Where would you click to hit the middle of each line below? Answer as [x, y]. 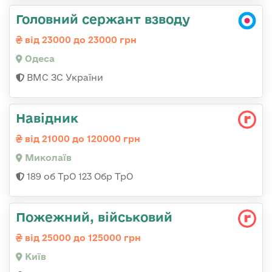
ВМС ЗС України [64, 78]
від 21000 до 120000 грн [81, 139]
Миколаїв [47, 158]
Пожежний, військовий [94, 217]
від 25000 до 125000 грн [82, 238]
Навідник [47, 118]
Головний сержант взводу [103, 19]
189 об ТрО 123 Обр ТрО [79, 177]
